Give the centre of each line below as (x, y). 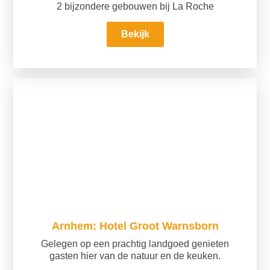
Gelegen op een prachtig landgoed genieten (135, 244)
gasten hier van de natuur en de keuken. (135, 256)
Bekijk (135, 34)
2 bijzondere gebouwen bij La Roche (135, 7)
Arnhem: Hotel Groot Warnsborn (135, 226)
